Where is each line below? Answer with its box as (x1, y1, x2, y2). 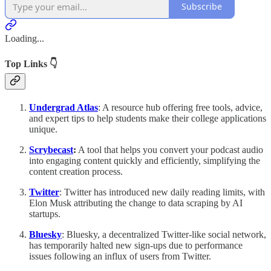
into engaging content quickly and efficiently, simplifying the (29, 155, 260, 166)
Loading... (5, 33, 44, 44)
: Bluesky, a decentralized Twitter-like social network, (62, 229, 266, 240)
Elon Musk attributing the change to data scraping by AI (29, 198, 243, 209)
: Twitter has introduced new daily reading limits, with (59, 187, 265, 198)
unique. (29, 124, 57, 135)
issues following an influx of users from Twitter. (29, 251, 211, 262)
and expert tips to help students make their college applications (29, 113, 266, 124)
